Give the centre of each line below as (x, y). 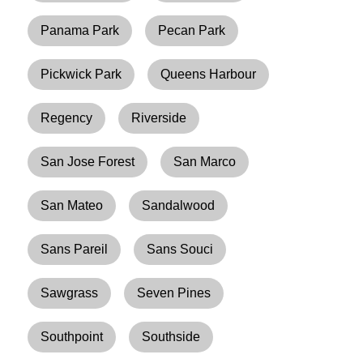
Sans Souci (180, 249)
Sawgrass (70, 293)
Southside (171, 336)
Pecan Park (192, 30)
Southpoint (72, 336)
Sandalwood (179, 205)
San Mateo (72, 205)
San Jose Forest (88, 161)
